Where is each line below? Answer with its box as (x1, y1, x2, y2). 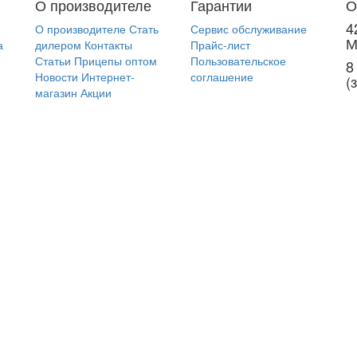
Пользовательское (190, 53, 286, 69)
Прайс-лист (190, 37, 250, 53)
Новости (35, 69, 78, 84)
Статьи (35, 53, 71, 69)
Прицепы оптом (74, 53, 157, 69)
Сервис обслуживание (190, 21, 307, 37)
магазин (35, 84, 77, 100)
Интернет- (81, 69, 135, 84)
